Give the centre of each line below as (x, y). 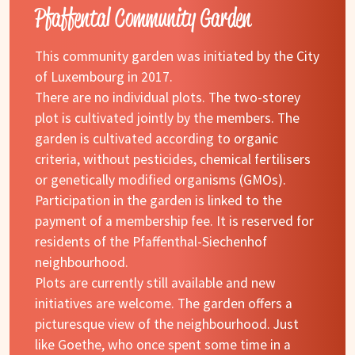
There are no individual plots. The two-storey (168, 97)
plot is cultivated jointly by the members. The (167, 118)
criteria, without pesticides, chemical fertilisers (173, 159)
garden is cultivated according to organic (157, 138)
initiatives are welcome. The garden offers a (164, 303)
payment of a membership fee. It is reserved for (174, 221)
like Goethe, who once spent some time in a (163, 344)
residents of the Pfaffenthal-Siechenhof (151, 241)
